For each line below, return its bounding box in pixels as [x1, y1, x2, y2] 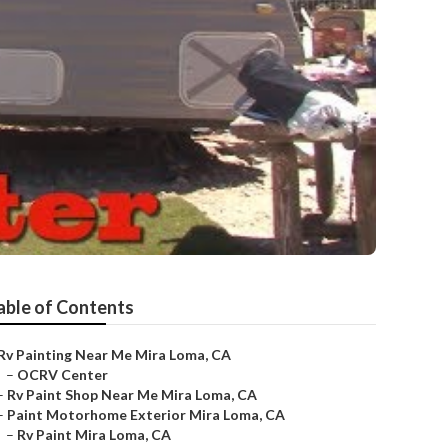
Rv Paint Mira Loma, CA [17, 426, 171, 443]
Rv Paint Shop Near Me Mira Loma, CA [7, 386, 257, 403]
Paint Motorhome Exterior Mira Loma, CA [7, 406, 285, 423]
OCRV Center [17, 366, 108, 383]
